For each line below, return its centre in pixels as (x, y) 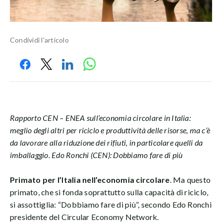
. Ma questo (190, 179)
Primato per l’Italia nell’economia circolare (90, 179)
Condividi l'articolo (39, 40)
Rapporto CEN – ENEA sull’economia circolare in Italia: (100, 117)
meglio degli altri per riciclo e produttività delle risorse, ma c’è (110, 130)
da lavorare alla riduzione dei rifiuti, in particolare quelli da (107, 142)
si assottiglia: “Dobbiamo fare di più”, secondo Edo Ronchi (111, 204)
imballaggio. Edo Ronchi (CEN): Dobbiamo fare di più (96, 155)
